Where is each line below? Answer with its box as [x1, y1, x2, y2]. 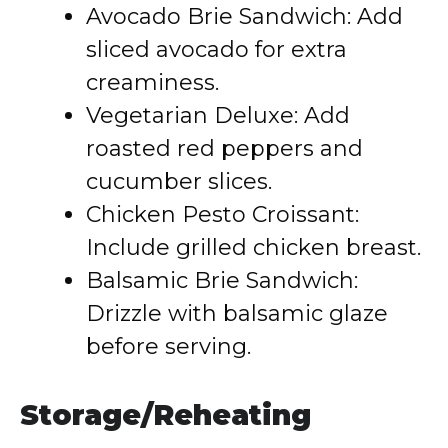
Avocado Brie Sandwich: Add [86, 3, 403, 30]
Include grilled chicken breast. [86, 234, 421, 261]
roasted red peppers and [86, 135, 363, 162]
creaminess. [86, 69, 219, 96]
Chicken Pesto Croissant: [86, 201, 359, 228]
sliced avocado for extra [86, 36, 347, 63]
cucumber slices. [86, 168, 272, 195]
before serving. [86, 333, 251, 360]
